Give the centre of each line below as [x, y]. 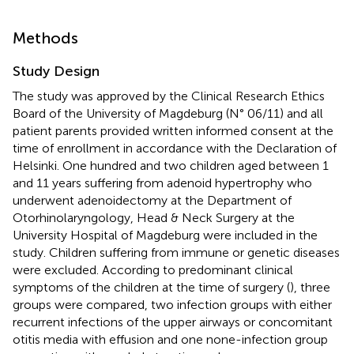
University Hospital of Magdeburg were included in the [165, 235]
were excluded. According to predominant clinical [153, 269]
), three [310, 287]
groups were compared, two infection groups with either [172, 304]
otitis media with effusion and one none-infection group [170, 339]
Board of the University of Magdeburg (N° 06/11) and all [168, 113]
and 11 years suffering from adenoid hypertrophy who [162, 183]
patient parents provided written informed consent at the [173, 130]
